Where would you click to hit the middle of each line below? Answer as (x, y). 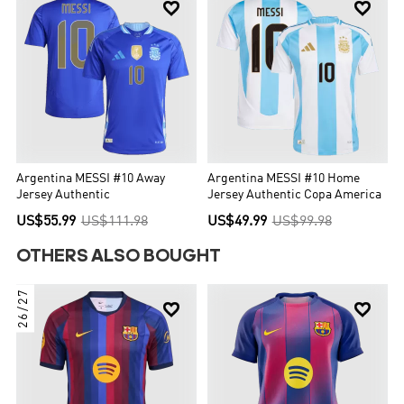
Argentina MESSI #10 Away (91, 179)
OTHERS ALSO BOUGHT (119, 257)
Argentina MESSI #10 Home (284, 179)
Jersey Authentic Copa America (294, 195)
